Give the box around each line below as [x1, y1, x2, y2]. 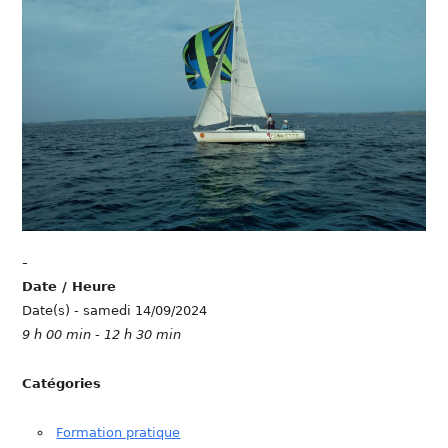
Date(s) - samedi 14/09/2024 [22, 303, 208, 319]
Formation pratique [56, 425, 181, 441]
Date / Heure [22, 279, 117, 295]
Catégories [22, 376, 102, 392]
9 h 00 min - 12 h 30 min [22, 327, 182, 343]
